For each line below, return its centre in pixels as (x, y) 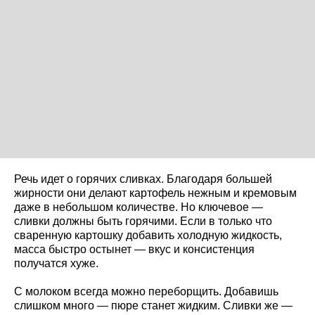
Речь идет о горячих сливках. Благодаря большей (143, 179)
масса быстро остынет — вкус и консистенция (134, 249)
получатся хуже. (56, 263)
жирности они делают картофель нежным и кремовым (155, 193)
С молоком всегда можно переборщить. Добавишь (146, 291)
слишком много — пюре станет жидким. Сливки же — (153, 305)
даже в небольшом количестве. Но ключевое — (139, 207)
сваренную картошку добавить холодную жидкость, (148, 235)
